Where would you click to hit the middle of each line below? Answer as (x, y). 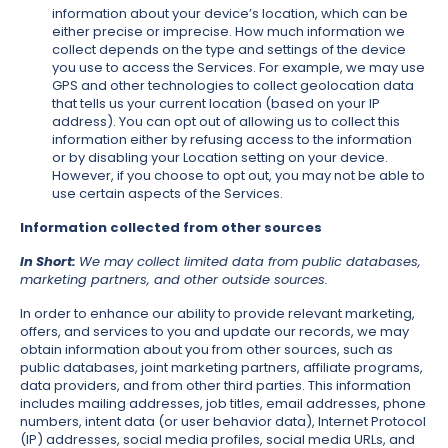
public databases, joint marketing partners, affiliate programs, (221, 368)
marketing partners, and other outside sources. (174, 280)
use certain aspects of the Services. (167, 194)
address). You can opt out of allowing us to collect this (226, 122)
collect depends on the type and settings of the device (229, 50)
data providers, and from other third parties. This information (215, 386)
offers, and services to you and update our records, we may (214, 332)
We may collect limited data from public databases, (250, 262)
